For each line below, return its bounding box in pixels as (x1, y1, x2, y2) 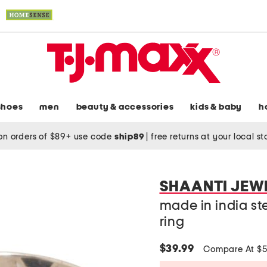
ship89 (114, 132, 147, 141)
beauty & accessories (76, 103, 174, 112)
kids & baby (190, 103, 243, 112)
